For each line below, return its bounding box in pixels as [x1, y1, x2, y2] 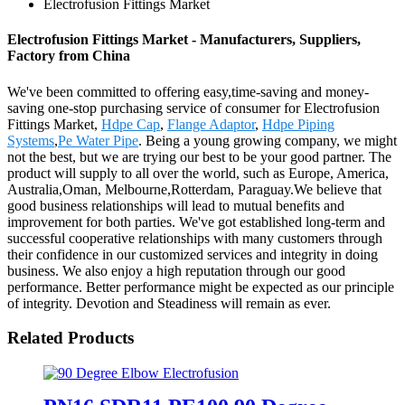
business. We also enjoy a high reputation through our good [7, 262, 345, 278]
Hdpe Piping [262, 116, 334, 132]
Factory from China [7, 48, 130, 64]
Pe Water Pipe [58, 132, 138, 148]
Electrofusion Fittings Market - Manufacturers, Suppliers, [7, 32, 361, 48]
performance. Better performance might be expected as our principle [7, 278, 394, 295]
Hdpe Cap [101, 116, 160, 132]
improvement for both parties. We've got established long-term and [7, 213, 385, 230]
